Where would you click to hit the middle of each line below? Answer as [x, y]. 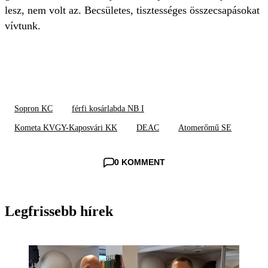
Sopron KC [33, 109]
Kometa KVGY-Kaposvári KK [66, 128]
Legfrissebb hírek [59, 211]
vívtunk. [23, 26]
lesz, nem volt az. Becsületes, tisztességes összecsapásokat [132, 10]
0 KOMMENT [139, 162]
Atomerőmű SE [205, 128]
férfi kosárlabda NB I [108, 109]
